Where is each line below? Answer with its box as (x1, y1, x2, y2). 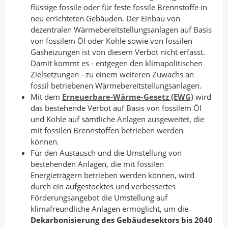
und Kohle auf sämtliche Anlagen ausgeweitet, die (31, 114, 204, 124)
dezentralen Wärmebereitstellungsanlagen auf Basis (31, 24, 212, 35)
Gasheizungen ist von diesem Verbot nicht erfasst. (31, 47, 205, 57)
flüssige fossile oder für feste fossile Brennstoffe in (31, 2, 207, 12)
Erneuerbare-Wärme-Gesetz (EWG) (62, 92, 193, 102)
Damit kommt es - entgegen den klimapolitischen (31, 58, 203, 68)
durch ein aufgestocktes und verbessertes (31, 181, 176, 191)
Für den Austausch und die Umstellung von (31, 148, 182, 158)
